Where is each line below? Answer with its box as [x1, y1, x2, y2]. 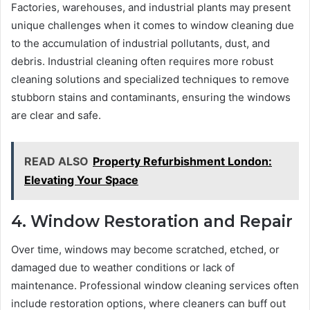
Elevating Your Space [24, 173, 138, 188]
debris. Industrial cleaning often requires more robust [11, 55, 273, 69]
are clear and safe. [11, 109, 101, 122]
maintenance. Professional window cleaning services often [11, 278, 299, 292]
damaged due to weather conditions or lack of [11, 260, 235, 274]
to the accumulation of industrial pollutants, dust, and [11, 37, 270, 51]
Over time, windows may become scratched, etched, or [11, 242, 280, 256]
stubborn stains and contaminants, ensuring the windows [11, 91, 291, 104]
